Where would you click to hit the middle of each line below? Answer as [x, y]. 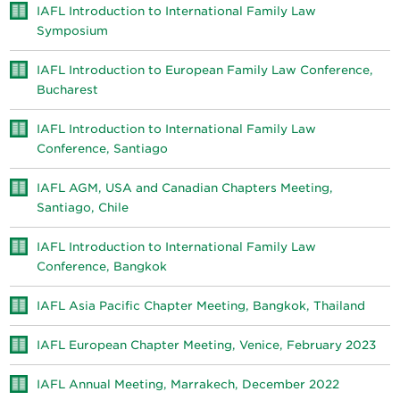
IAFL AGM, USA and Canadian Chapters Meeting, [185, 188]
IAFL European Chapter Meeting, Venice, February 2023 [207, 345]
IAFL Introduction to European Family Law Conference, [205, 70]
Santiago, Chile [83, 208]
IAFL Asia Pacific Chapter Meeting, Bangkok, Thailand [201, 306]
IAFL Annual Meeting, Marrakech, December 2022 [188, 384]
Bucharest [68, 90]
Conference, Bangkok [102, 267]
